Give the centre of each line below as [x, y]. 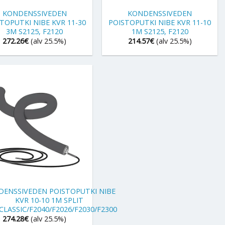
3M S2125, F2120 [35, 31]
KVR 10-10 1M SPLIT [49, 200]
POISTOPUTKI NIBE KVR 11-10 [160, 22]
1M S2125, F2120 [160, 31]
